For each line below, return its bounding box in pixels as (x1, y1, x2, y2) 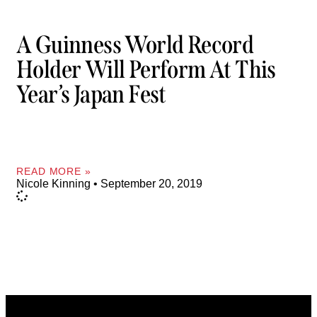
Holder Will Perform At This (16, 54, 276, 85)
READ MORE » (16, 165, 91, 177)
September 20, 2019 (98, 177, 202, 190)
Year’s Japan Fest (16, 79, 166, 110)
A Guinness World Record (16, 30, 254, 60)
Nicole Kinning (16, 177, 93, 190)
